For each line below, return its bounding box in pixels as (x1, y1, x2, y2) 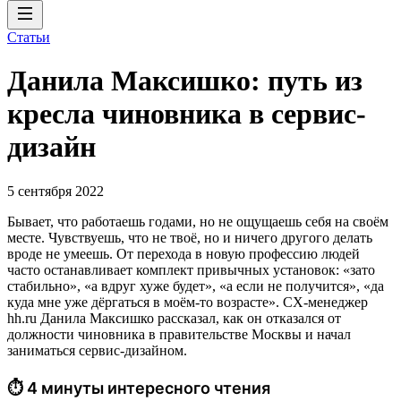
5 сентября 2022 (7, 183, 104, 199)
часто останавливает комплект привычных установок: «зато (7, 261, 375, 277)
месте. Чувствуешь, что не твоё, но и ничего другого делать (7, 229, 372, 245)
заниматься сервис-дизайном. (7, 342, 187, 358)
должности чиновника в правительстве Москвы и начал (7, 326, 351, 342)
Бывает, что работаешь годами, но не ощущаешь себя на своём (7, 213, 388, 229)
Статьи (7, 30, 50, 45)
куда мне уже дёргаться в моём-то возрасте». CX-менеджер (7, 294, 368, 310)
